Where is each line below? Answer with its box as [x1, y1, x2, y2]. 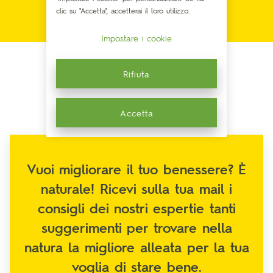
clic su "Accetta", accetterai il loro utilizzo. [56, 5, 190, 15]
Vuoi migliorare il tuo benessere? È [27, 160, 246, 177]
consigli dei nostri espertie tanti [37, 199, 236, 216]
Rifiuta [123, 68, 150, 79]
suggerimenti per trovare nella [41, 218, 232, 236]
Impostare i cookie [101, 32, 172, 43]
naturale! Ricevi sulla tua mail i [41, 179, 232, 197]
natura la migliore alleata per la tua [24, 238, 249, 255]
